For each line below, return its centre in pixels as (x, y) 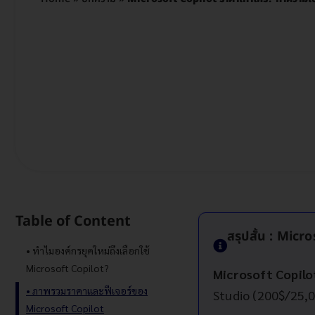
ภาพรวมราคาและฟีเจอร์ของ (90, 290)
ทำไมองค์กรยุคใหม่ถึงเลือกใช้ (91, 250)
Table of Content (73, 221)
